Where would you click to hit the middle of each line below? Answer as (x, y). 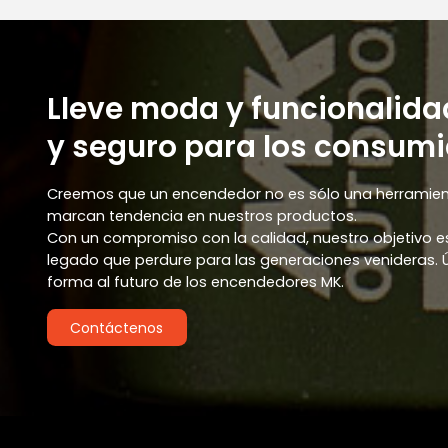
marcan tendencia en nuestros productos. (201, 215)
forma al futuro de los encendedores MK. (195, 281)
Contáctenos (117, 327)
